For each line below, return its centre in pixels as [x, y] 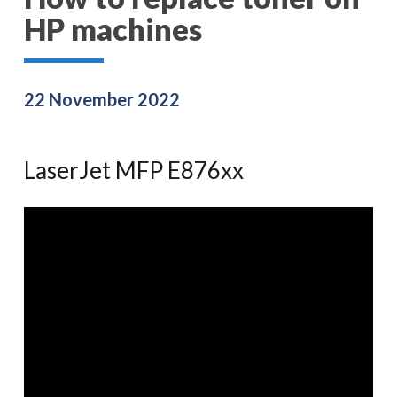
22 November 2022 [102, 99]
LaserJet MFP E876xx [134, 170]
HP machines [113, 29]
